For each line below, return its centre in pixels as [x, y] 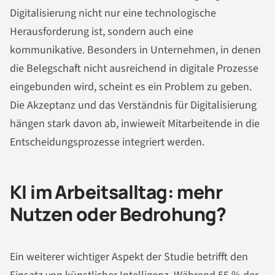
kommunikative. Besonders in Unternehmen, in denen [135, 50]
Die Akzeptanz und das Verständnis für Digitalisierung [133, 105]
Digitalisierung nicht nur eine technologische [113, 13]
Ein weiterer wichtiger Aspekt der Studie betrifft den [129, 257]
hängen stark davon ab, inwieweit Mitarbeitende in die [135, 123]
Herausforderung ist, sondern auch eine [102, 31]
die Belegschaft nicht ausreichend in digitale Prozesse [134, 68]
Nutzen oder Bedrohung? [118, 214]
